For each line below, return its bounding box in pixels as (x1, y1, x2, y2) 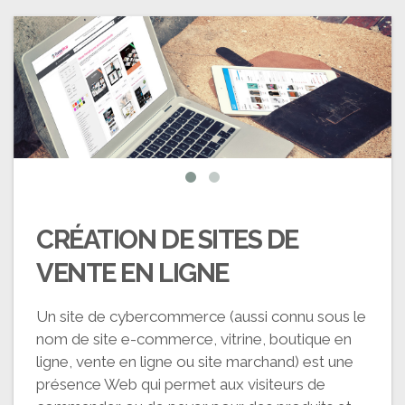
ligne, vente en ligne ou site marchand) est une (36, 352, 353, 371)
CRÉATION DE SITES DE (36, 223, 299, 255)
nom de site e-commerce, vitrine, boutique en (36, 329, 352, 348)
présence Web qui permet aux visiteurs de (36, 374, 325, 393)
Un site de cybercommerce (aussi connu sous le (36, 306, 366, 325)
